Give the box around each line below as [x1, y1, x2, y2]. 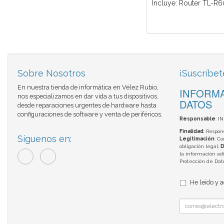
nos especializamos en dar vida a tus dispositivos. [17, 92, 158, 100]
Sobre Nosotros [17, 68, 85, 79]
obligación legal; [179, 143, 220, 149]
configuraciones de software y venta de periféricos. [17, 110, 162, 118]
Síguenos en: [17, 133, 71, 144]
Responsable [179, 116, 215, 122]
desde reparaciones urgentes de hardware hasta [17, 101, 156, 109]
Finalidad [179, 128, 203, 134]
